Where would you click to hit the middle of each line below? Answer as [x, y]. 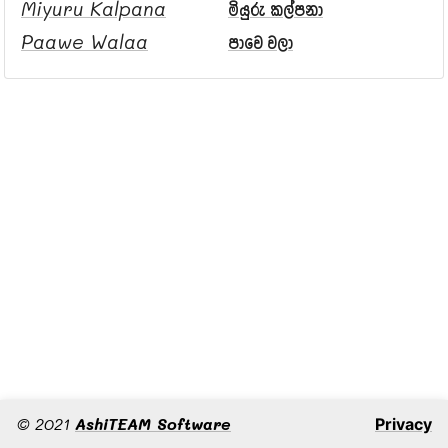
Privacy [403, 424]
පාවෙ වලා [260, 42]
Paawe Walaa [84, 41]
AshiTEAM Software [153, 423]
